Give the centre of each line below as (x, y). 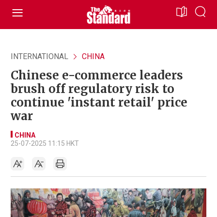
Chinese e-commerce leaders (97, 75)
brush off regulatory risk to (93, 89)
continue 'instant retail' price (99, 102)
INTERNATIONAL (39, 56)
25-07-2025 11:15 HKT (45, 143)
